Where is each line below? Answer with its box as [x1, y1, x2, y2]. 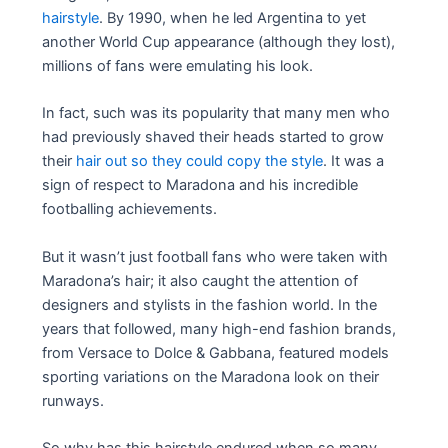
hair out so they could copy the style [76, 152, 324, 171]
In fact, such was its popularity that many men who [42, 104, 391, 123]
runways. [42, 391, 105, 410]
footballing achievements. [42, 200, 218, 219]
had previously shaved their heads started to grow [42, 128, 385, 147]
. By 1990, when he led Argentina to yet [99, 8, 367, 27]
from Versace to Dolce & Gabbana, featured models [42, 343, 390, 362]
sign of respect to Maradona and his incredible [42, 176, 359, 195]
